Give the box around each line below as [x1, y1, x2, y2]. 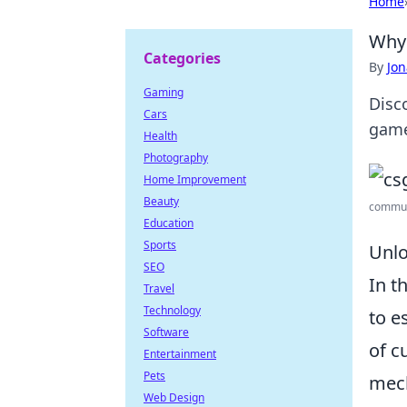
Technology [144, 303, 201, 318]
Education [144, 215, 194, 231]
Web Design [144, 390, 204, 405]
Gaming [144, 84, 184, 100]
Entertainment [144, 346, 216, 362]
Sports [144, 237, 176, 253]
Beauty [144, 194, 179, 209]
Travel [144, 281, 174, 296]
